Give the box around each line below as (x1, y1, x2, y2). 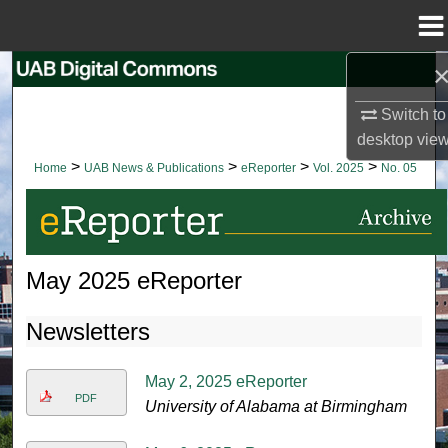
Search (215, 65, 285, 88)
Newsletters (26, 317, 151, 345)
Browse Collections (151, 114, 321, 138)
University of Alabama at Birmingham (144, 397, 407, 415)
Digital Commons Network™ (117, 268, 372, 292)
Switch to (376, 105, 446, 123)
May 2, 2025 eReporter (144, 372, 307, 390)
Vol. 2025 (313, 161, 365, 176)
